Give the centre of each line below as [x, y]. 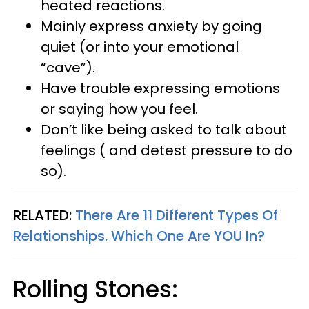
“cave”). [68, 67]
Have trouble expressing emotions [160, 88]
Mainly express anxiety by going [151, 26]
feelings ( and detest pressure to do [167, 150]
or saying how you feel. [119, 109]
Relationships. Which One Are [113, 236]
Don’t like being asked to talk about [164, 129]
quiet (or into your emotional [140, 47]
